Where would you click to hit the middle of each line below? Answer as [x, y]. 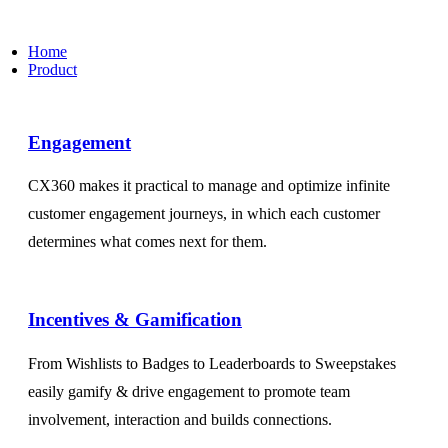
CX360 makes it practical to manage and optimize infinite [209, 186]
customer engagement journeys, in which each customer [204, 214]
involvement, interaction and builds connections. [180, 419]
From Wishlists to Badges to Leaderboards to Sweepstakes [212, 363]
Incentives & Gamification [135, 320]
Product [52, 69]
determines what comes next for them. [147, 242]
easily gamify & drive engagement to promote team [189, 391]
